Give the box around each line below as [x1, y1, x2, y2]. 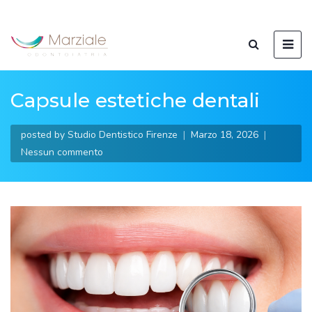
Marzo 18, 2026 [191, 128, 258, 141]
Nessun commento [21, 146, 103, 159]
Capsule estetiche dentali [10, 88, 260, 112]
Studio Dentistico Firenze [68, 128, 178, 141]
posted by [21, 128, 65, 141]
